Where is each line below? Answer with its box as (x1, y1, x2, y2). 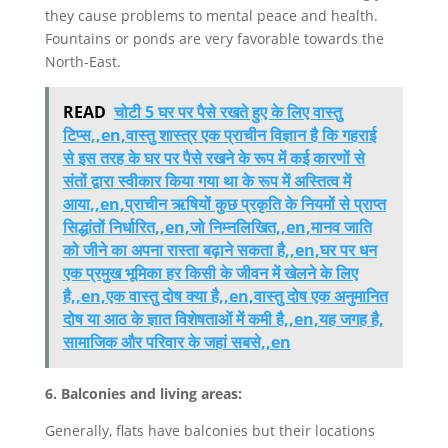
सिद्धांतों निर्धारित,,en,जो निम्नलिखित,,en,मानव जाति (62, 215, 372, 238)
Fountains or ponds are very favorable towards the (44, 28, 384, 48)
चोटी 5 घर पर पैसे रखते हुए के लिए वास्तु (113, 100, 342, 123)
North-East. (44, 51, 121, 71)
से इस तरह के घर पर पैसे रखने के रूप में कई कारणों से (62, 146, 365, 169)
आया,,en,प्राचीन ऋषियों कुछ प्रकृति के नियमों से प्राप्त (62, 192, 386, 215)
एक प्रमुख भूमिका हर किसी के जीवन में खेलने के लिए (62, 261, 358, 284)
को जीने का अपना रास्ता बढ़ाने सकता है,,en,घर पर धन (62, 238, 377, 261)
